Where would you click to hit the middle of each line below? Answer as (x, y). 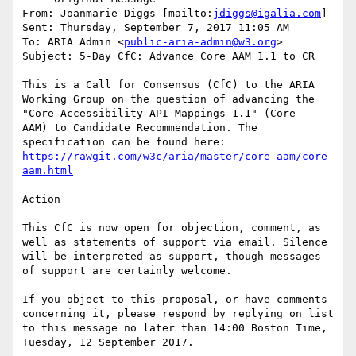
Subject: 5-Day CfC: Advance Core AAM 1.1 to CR (168, 56)
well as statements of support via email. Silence (175, 242)
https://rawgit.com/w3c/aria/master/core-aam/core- (178, 157)
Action (41, 199)
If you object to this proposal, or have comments (175, 300)
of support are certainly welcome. (127, 271)
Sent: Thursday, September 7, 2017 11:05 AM (156, 28)
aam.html (48, 171)
